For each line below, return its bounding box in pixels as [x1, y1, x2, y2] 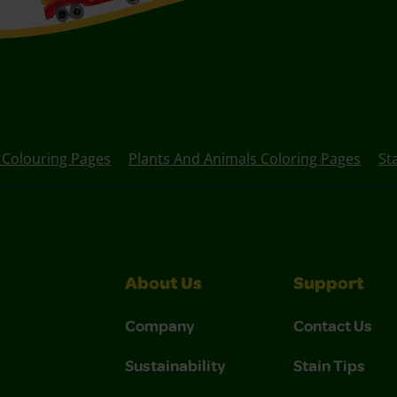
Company [125, 314, 195, 336]
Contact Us [293, 314, 372, 336]
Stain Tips [293, 354, 365, 376]
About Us [125, 276, 202, 294]
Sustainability [125, 354, 226, 376]
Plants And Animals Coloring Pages [128, 148, 361, 168]
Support [293, 276, 364, 294]
